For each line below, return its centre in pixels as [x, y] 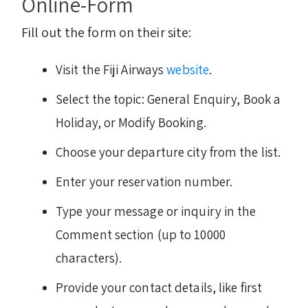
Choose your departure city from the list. [168, 152]
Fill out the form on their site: [107, 32]
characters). [89, 257]
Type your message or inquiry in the [156, 211]
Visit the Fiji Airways [111, 69]
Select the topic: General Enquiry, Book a [168, 99]
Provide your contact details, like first [159, 287]
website [188, 69]
